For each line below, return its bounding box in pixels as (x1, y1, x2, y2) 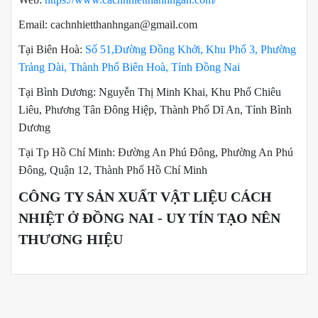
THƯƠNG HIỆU (18, 231, 123, 248)
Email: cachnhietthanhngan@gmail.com (18, 18, 197, 31)
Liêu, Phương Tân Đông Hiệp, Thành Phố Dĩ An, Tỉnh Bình (18, 104, 292, 116)
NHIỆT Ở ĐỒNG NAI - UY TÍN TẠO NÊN (18, 210, 280, 226)
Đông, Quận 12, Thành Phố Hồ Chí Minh (18, 164, 207, 177)
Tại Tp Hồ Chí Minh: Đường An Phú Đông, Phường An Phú (18, 146, 293, 159)
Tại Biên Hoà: (18, 43, 85, 56)
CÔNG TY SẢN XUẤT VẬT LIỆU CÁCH (18, 189, 272, 205)
